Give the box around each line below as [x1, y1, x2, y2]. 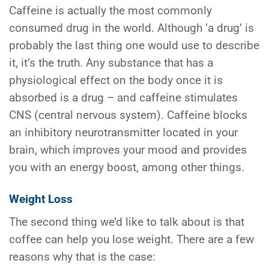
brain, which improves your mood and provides [9, 143, 247, 157]
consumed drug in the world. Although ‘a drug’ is [9, 21, 254, 35]
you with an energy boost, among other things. [9, 160, 244, 174]
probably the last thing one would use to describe [9, 38, 259, 52]
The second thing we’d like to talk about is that [9, 216, 244, 229]
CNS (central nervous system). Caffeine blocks [9, 108, 247, 122]
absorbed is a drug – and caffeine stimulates [9, 91, 238, 104]
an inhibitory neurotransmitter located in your [9, 125, 238, 139]
